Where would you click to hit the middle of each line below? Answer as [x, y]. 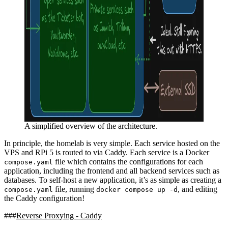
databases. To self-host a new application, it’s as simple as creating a [113, 180]
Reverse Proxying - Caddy [59, 216]
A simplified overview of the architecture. [91, 126]
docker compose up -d [137, 190]
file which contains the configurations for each [128, 162]
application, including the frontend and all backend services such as [112, 171]
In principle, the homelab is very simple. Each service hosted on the [112, 144]
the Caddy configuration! [44, 198]
